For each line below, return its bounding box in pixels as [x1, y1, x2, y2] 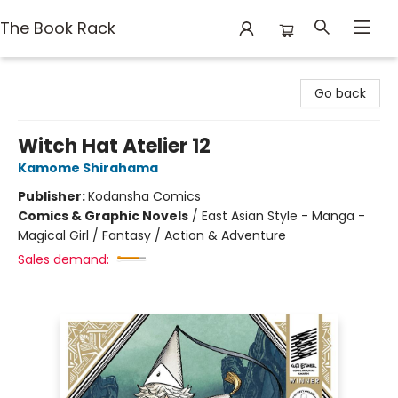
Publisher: [18, 187, 88, 205]
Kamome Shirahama [18, 159, 158, 177]
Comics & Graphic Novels [18, 207, 188, 225]
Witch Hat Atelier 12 [18, 132, 211, 160]
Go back [314, 84, 366, 102]
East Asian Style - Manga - [202, 207, 365, 225]
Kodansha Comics [88, 187, 201, 205]
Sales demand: [18, 251, 109, 268]
